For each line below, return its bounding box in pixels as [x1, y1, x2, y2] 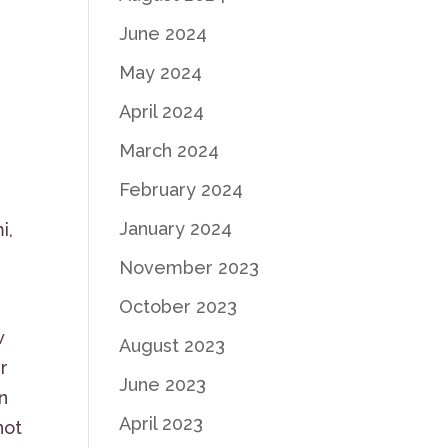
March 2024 [119, 140, 220, 161]
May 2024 [119, 62, 203, 83]
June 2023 [119, 374, 207, 395]
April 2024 [119, 101, 205, 122]
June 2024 [119, 23, 208, 44]
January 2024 [119, 218, 233, 239]
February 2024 [119, 179, 244, 200]
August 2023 [119, 335, 226, 356]
